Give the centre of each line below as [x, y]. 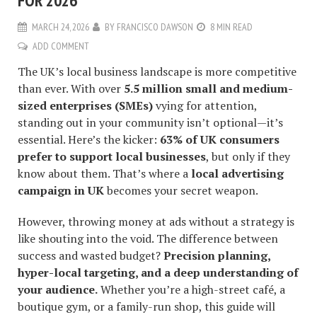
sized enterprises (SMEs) [85, 105]
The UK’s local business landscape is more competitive [157, 71]
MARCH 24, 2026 [60, 27]
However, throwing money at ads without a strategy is [156, 221]
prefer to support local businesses [112, 156]
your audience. [58, 289]
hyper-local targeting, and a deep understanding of [158, 272]
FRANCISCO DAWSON [155, 27]
